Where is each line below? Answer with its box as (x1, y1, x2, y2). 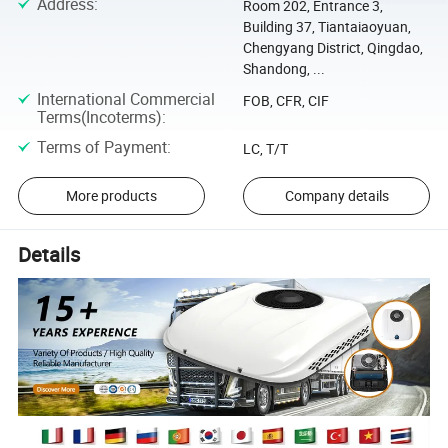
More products (65, 186, 157, 206)
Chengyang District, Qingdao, (242, 37, 423, 57)
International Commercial (36, 88, 215, 111)
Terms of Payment (36, 135, 167, 158)
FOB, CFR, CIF (242, 91, 329, 111)
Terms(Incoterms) (36, 106, 162, 129)
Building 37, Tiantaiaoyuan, (242, 16, 411, 36)
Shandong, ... (242, 58, 325, 78)
